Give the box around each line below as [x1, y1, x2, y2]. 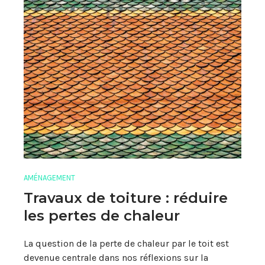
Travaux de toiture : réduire [24, 189, 228, 206]
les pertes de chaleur [24, 206, 180, 224]
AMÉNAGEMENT [24, 173, 75, 183]
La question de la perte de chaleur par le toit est [24, 237, 229, 249]
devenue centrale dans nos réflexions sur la [24, 251, 208, 263]
